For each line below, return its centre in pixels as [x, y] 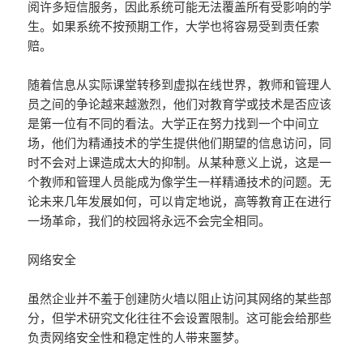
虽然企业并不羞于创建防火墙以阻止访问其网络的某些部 [180, 299]
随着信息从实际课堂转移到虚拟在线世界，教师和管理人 [180, 85]
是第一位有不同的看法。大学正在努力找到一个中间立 [174, 124]
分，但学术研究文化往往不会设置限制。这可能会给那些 [180, 318]
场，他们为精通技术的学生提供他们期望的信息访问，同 [180, 143]
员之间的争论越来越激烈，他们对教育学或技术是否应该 [180, 104]
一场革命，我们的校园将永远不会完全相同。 [149, 221]
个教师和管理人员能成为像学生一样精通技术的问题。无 [180, 182]
